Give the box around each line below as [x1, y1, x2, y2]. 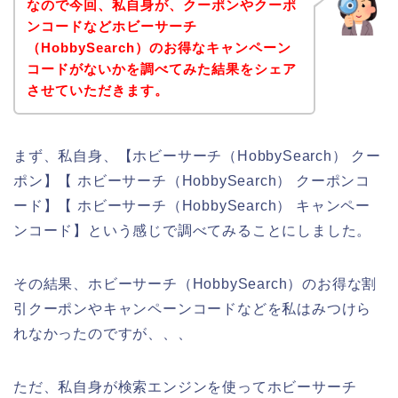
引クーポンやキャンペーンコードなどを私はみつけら [13, 301, 372, 317]
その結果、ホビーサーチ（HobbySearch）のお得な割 [13, 276, 378, 292]
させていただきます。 [26, 83, 169, 99]
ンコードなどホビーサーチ [26, 19, 197, 35]
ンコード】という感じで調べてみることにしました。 [13, 223, 372, 239]
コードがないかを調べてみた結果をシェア [26, 61, 297, 77]
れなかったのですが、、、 [13, 326, 193, 342]
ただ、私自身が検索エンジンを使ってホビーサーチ [13, 379, 357, 395]
